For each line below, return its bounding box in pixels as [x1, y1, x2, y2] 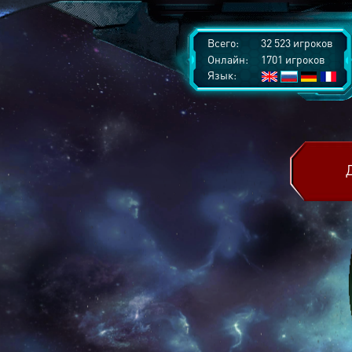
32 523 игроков [258, 35, 333, 49]
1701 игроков [258, 52, 325, 66]
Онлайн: [207, 52, 248, 66]
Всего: [207, 35, 239, 49]
